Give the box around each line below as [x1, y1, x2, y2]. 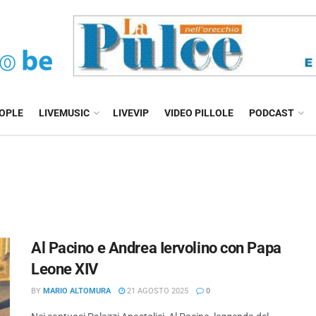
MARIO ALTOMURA [43, 286, 111, 296]
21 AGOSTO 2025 [125, 286, 188, 296]
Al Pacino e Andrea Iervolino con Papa [31, 239, 281, 257]
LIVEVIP [113, 107, 149, 119]
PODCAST [249, 107, 294, 119]
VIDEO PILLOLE [164, 107, 233, 119]
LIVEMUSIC [39, 107, 90, 119]
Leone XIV [31, 260, 99, 278]
